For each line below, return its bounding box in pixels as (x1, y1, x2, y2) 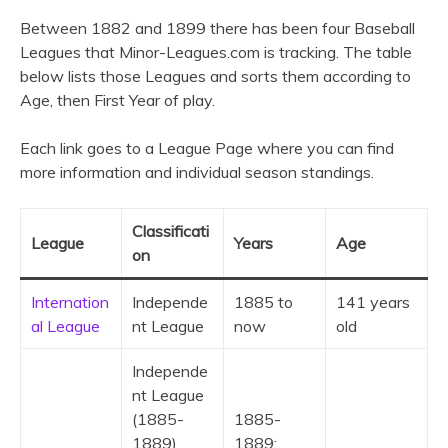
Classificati (132, 221, 209, 241)
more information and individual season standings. (20, 162, 374, 182)
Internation (31, 292, 109, 312)
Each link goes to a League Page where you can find (20, 138, 394, 158)
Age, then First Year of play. (20, 90, 215, 110)
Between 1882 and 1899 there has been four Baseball (20, 18, 415, 38)
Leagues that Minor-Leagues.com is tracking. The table (20, 42, 412, 62)
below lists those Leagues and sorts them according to (20, 66, 411, 86)
